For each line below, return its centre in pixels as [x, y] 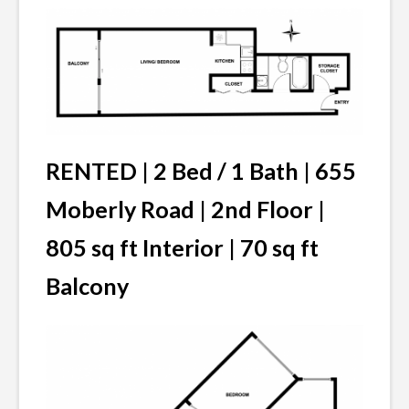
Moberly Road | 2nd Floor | [185, 209]
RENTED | [100, 171]
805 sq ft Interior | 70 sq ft [182, 247]
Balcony [87, 286]
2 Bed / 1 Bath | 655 [255, 171]
